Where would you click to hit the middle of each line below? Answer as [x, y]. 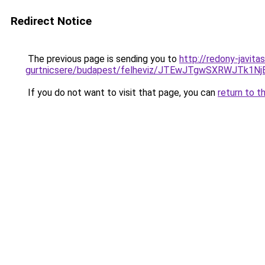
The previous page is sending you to [102, 59]
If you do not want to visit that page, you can [122, 93]
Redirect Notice [51, 21]
